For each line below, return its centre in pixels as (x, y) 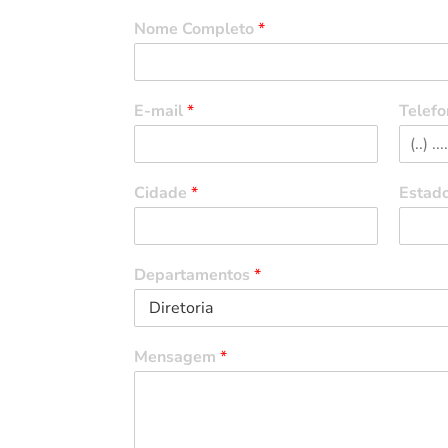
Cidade (163, 193)
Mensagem (177, 357)
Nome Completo (196, 29)
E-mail (161, 111)
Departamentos (194, 275)
